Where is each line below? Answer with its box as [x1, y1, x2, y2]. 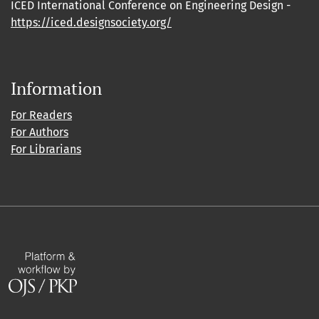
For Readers [11, 108, 72, 122]
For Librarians [11, 142, 81, 157]
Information [11, 77, 102, 100]
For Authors [11, 125, 68, 140]
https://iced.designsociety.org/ [11, 16, 172, 30]
